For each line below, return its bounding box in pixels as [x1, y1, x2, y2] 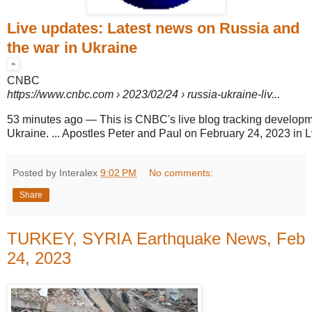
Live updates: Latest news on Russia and [7, 19, 299, 37]
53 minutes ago [7, 113, 83, 125]
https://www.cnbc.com [7, 88, 114, 100]
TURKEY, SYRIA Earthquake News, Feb [7, 228, 305, 248]
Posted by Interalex [13, 166, 100, 178]
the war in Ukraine [7, 38, 137, 56]
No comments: [149, 166, 214, 178]
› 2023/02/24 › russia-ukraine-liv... [114, 88, 280, 100]
